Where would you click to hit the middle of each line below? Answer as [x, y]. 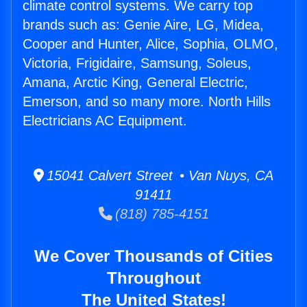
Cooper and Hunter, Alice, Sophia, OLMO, [150, 44]
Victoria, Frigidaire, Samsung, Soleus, [137, 63]
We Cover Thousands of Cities [153, 256]
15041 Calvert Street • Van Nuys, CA [159, 176]
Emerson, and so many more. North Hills [147, 102]
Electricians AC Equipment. [105, 121]
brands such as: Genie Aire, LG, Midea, [143, 25]
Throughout [153, 278]
